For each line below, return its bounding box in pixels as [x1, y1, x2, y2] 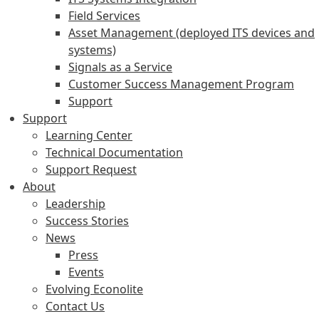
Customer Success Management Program [68, 75, 294, 92]
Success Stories [46, 212, 129, 229]
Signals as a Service [68, 58, 172, 75]
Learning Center [46, 127, 132, 143]
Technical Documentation [46, 144, 183, 160]
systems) [68, 41, 116, 58]
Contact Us [46, 298, 105, 314]
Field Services [68, 7, 140, 23]
